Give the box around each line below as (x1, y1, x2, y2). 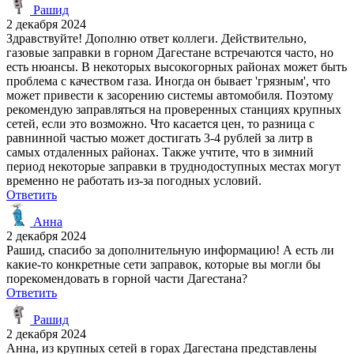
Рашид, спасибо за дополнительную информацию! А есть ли (6, 243, 334, 257)
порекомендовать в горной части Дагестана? (6, 271, 247, 285)
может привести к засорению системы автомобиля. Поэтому (6, 88, 333, 102)
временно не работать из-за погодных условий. (6, 173, 262, 187)
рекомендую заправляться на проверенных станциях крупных (6, 102, 341, 116)
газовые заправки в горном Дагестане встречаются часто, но (6, 45, 333, 59)
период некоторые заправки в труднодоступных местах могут (6, 159, 341, 173)
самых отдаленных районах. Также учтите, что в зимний (6, 145, 314, 159)
